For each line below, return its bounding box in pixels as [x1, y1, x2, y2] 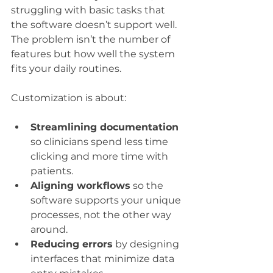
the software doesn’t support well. [11, 18, 179, 30]
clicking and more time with [30, 150, 171, 162]
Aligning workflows [30, 179, 130, 191]
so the [130, 179, 166, 191]
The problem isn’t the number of [11, 33, 172, 45]
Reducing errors [30, 238, 113, 250]
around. [30, 223, 68, 235]
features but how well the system [11, 48, 177, 60]
